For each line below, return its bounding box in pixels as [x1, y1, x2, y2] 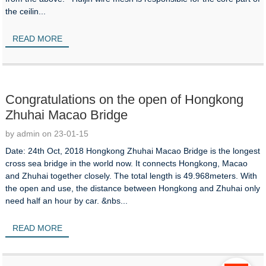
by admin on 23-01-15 [5, 129, 89, 139]
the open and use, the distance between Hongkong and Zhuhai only [5, 183, 261, 194]
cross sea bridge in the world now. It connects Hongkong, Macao [5, 159, 248, 169]
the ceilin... [5, 6, 46, 16]
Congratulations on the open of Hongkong [5, 92, 244, 107]
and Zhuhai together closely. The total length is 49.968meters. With [5, 171, 258, 181]
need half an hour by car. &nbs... [102, 196, 128, 206]
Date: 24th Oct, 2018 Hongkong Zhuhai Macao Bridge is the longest [5, 146, 261, 156]
